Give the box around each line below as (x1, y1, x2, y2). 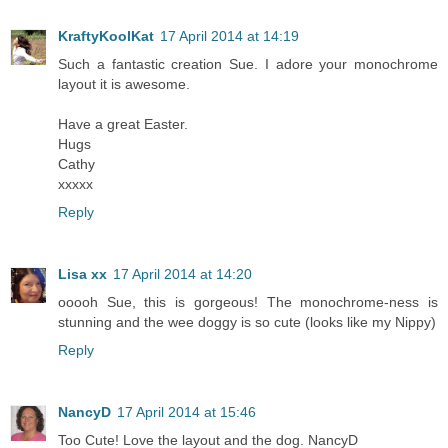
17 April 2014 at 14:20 (113, 266, 252, 283)
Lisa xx (58, 266, 107, 283)
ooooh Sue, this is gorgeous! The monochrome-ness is (58, 294, 438, 311)
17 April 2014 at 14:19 (160, 28, 299, 45)
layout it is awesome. (58, 76, 190, 93)
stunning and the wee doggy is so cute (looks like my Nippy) (58, 314, 436, 331)
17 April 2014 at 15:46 (117, 404, 256, 421)
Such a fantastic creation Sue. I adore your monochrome (58, 56, 438, 73)
